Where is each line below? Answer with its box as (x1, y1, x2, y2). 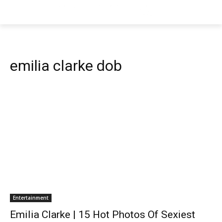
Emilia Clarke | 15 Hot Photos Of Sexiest (10, 209, 195, 221)
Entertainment (13, 194, 49, 201)
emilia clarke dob (10, 57, 122, 74)
